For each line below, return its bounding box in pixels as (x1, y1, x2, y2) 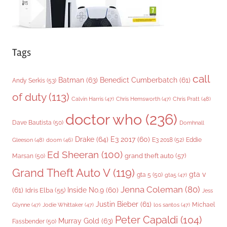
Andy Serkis (12, 77, 45, 85)
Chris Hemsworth (116, 96, 160, 103)
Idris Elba (25, 186, 53, 195)
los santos (154, 202, 179, 209)
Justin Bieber (96, 200, 138, 209)
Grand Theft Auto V (12, 167, 110, 180)
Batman (58, 75, 84, 85)
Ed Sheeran (47, 149, 99, 161)
